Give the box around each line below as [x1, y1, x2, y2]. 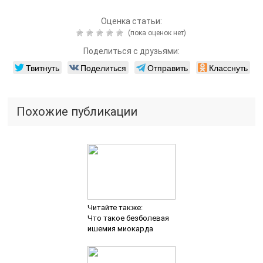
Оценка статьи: [100, 16, 162, 26]
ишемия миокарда [87, 224, 153, 233]
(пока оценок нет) [126, 28, 187, 37]
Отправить [147, 61, 188, 73]
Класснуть [208, 61, 248, 73]
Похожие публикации [16, 104, 138, 119]
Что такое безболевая [87, 213, 169, 222]
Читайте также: [87, 203, 143, 212]
